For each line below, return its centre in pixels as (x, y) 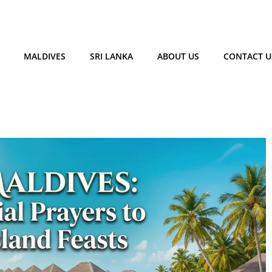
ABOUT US (178, 56)
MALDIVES (44, 56)
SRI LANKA (111, 56)
